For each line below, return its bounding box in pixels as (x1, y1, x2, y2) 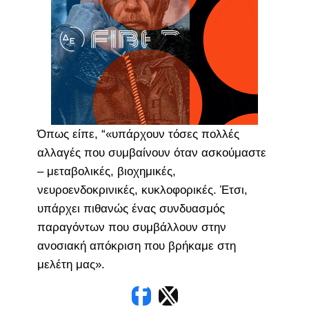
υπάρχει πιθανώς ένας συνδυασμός (37, 201, 225, 215)
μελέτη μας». (37, 257, 105, 271)
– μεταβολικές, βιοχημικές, (37, 164, 176, 178)
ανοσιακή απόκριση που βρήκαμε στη (37, 239, 236, 252)
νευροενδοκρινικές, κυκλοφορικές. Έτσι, (37, 183, 248, 197)
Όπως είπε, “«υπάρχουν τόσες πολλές (37, 127, 239, 141)
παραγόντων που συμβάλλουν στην (37, 220, 226, 234)
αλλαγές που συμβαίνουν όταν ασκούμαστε (37, 146, 266, 159)
